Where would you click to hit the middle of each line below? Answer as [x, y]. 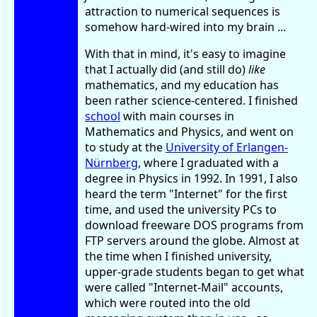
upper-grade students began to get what [195, 271]
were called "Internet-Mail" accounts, [184, 287]
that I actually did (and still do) [167, 69]
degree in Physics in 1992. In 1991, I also [191, 178]
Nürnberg [111, 162]
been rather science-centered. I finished [191, 100]
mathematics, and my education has [182, 85]
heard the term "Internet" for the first [186, 194]
